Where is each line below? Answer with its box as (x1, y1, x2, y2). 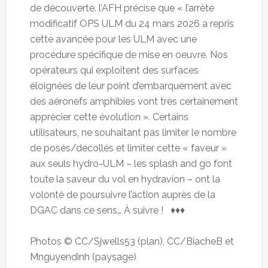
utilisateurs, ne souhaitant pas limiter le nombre (29, 127, 236, 139)
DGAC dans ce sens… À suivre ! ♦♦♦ (29, 205, 185, 217)
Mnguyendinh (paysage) (29, 251, 136, 263)
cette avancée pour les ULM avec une (29, 33, 197, 45)
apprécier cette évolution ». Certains (29, 111, 188, 123)
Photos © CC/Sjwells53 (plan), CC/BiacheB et (29, 236, 234, 248)
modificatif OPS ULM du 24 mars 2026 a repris (29, 18, 234, 30)
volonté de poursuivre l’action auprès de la (29, 189, 215, 201)
